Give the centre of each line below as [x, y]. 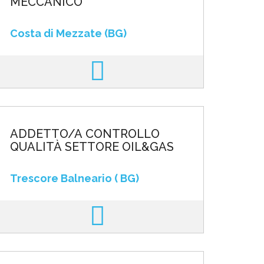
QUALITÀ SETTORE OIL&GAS [92, 147]
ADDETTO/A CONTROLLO [85, 134]
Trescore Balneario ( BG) [74, 178]
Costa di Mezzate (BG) [68, 33]
